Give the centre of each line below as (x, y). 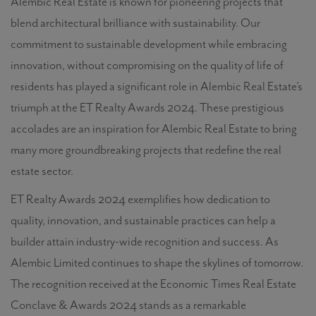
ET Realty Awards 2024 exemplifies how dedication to (140, 199)
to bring (279, 128)
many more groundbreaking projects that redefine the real (146, 150)
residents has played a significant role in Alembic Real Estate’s (157, 86)
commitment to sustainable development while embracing (149, 44)
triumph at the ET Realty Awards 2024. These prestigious (147, 107)
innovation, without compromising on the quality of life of (147, 65)
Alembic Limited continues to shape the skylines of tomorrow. (157, 262)
